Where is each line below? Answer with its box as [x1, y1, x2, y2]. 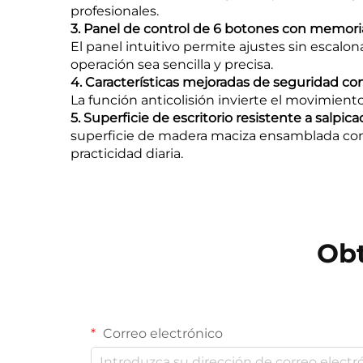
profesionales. [70, 3, 159, 19]
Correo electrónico [100, 326, 223, 342]
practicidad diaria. [70, 146, 183, 162]
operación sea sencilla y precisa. [70, 57, 273, 73]
